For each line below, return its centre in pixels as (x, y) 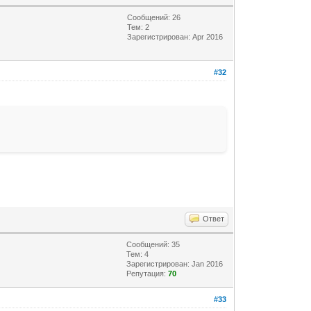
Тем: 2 (138, 27)
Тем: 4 (138, 254)
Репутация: (148, 273)
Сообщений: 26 (154, 17)
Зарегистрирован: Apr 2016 (175, 36)
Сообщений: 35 (153, 244)
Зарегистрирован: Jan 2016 (175, 263)
